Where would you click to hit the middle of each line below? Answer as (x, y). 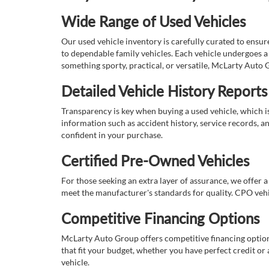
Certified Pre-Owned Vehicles (155, 161)
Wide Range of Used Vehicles (153, 22)
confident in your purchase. (112, 135)
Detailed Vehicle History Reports (164, 91)
